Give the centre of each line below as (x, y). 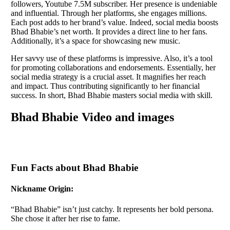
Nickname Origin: (43, 189)
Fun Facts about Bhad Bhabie (74, 168)
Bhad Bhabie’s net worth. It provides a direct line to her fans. (109, 31)
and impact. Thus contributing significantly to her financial (105, 86)
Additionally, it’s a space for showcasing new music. (95, 41)
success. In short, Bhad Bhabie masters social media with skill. (112, 95)
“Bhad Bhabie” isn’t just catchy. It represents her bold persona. (112, 209)
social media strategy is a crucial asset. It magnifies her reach (108, 76)
